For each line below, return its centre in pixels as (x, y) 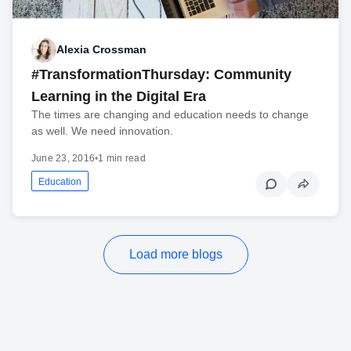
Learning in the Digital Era (119, 96)
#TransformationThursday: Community (161, 74)
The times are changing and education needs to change (170, 114)
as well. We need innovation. (102, 130)
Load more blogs (175, 254)
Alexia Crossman (101, 50)
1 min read (122, 158)
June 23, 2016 (63, 158)
